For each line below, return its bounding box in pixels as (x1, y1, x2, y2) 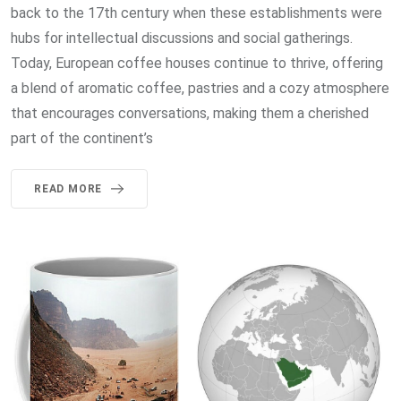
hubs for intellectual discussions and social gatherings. (11, 29, 353, 47)
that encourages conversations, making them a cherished (11, 104, 369, 122)
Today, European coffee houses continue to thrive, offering (11, 54, 383, 72)
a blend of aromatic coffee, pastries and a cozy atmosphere (11, 79, 389, 97)
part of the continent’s (11, 129, 153, 147)
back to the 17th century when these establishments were (11, 4, 382, 21)
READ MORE (34, 182, 103, 195)
